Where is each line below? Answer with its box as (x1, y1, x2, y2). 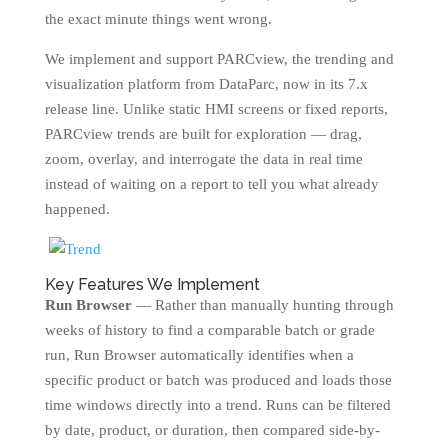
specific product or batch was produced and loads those (44, 372, 392, 388)
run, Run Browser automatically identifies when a (44, 347, 354, 363)
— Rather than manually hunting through (131, 297, 394, 313)
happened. (44, 201, 110, 217)
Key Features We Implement (44, 275, 260, 294)
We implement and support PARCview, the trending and (44, 51, 394, 67)
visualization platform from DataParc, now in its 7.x (44, 76, 368, 92)
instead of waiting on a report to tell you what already (44, 176, 379, 192)
